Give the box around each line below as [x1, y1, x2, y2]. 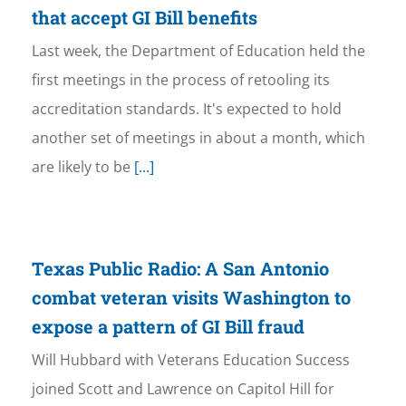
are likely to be [31, 157, 130, 178]
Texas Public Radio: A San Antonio [31, 256, 329, 281]
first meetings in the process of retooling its [31, 70, 330, 91]
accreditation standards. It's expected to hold [31, 99, 342, 120]
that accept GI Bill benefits [31, 5, 257, 30]
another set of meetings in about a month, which [31, 128, 365, 149]
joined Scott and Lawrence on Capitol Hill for [31, 379, 334, 400]
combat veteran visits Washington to [31, 285, 351, 310]
